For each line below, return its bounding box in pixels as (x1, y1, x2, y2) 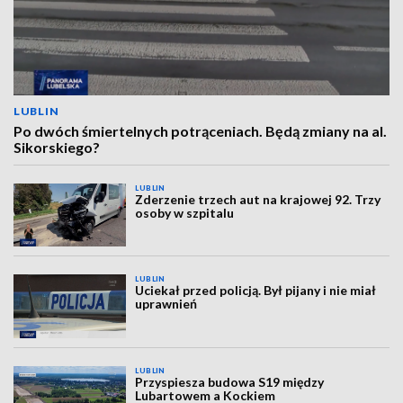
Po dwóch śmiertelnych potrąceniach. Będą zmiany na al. (13, 122, 387, 139)
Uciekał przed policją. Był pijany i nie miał (135, 282, 377, 299)
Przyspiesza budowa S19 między (135, 373, 325, 390)
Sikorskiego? (13, 139, 100, 156)
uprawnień (135, 296, 198, 312)
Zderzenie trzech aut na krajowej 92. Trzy (135, 192, 381, 207)
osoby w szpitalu (135, 205, 235, 220)
